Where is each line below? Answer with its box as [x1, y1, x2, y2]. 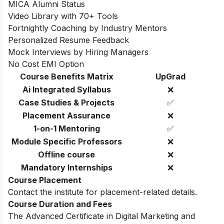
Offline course [38, 149, 95, 159]
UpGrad [155, 71, 185, 81]
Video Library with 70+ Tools [8, 10, 118, 21]
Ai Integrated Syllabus [22, 84, 111, 94]
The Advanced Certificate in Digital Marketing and [8, 210, 195, 221]
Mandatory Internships [20, 162, 112, 172]
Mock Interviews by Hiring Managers [8, 46, 148, 57]
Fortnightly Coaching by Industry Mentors [8, 22, 167, 33]
